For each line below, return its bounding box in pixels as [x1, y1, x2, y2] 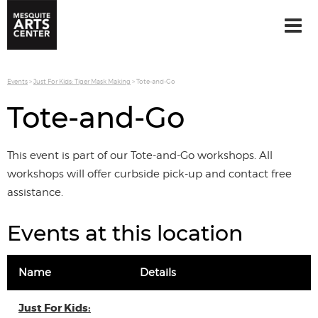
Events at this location [7, 220, 243, 246]
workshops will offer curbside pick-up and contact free [7, 168, 292, 180]
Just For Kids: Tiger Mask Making [33, 77, 131, 85]
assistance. [7, 186, 63, 199]
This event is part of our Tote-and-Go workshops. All [7, 149, 273, 162]
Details [140, 266, 176, 279]
